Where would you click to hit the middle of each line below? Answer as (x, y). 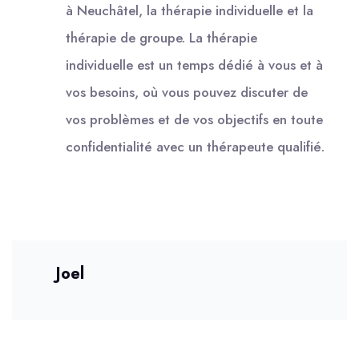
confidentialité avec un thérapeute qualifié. (195, 147)
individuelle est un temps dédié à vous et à (194, 65)
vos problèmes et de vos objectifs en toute (194, 119)
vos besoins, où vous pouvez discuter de (187, 92)
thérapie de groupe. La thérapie (161, 38)
